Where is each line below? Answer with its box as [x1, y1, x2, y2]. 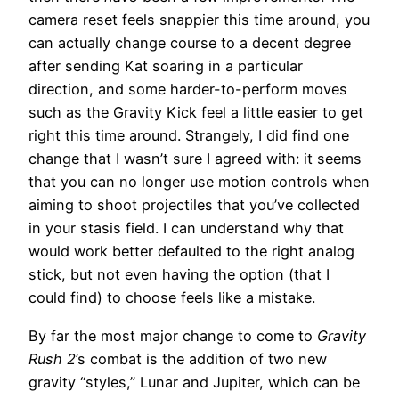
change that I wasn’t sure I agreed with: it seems [28, 150, 362, 168]
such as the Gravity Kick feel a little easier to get [28, 103, 363, 122]
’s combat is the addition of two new [76, 349, 327, 368]
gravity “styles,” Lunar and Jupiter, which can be [28, 372, 360, 391]
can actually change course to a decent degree [28, 34, 351, 53]
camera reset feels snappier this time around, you [28, 11, 370, 29]
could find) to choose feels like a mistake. [28, 289, 315, 307]
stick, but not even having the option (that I [28, 265, 330, 284]
